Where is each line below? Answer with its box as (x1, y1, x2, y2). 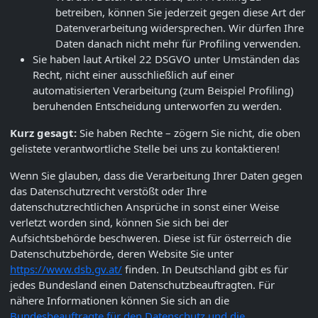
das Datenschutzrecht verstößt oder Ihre (10, 183, 207, 198)
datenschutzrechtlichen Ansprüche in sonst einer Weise (10, 199, 279, 214)
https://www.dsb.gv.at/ (10, 261, 122, 276)
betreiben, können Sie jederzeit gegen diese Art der (55, 4, 305, 19)
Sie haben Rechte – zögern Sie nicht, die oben (77, 125, 300, 140)
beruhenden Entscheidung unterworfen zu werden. (33, 98, 282, 113)
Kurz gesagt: (10, 125, 77, 140)
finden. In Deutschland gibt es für (122, 261, 288, 276)
